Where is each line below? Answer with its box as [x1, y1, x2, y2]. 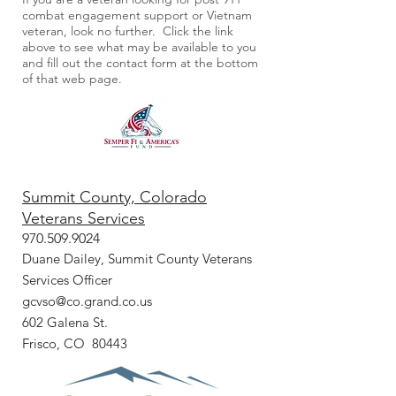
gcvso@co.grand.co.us [22, 292, 152, 309]
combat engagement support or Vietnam [22, 6, 252, 23]
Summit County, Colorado [22, 187, 207, 207]
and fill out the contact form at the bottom [22, 54, 258, 71]
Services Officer [22, 270, 112, 288]
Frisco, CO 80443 [22, 334, 127, 352]
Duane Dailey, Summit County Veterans [22, 249, 252, 267]
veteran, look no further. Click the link [22, 22, 233, 39]
